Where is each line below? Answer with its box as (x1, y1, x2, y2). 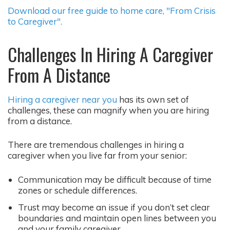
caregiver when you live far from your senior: (8, 150, 187, 161)
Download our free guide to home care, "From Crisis (8, 5, 216, 16)
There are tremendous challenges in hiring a (8, 139, 184, 150)
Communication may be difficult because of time (18, 174, 212, 185)
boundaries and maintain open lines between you (18, 212, 216, 223)
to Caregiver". (8, 15, 62, 27)
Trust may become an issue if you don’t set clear (18, 201, 210, 213)
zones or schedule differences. (18, 184, 137, 196)
